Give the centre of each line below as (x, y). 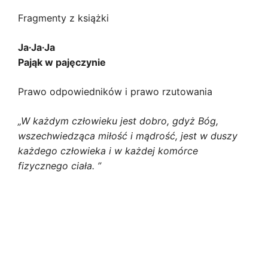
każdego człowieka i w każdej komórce (108, 150)
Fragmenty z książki (63, 18)
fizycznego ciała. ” (60, 165)
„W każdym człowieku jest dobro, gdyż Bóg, (118, 121)
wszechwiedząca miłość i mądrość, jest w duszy (128, 135)
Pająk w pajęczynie (63, 62)
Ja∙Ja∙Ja (36, 47)
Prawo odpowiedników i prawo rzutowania (115, 91)
